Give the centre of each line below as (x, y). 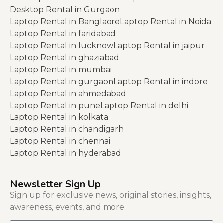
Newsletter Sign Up (55, 184)
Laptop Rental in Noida (166, 21)
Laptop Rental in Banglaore (65, 21)
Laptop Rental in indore (161, 81)
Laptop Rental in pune (55, 105)
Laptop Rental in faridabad (63, 33)
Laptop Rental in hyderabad (66, 153)
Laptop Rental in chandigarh (67, 129)
